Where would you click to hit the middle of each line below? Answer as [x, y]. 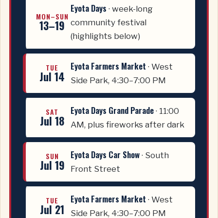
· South [154, 155]
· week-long [130, 9]
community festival [109, 22]
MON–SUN [52, 16]
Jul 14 [52, 76]
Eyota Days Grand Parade [112, 110]
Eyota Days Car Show [105, 154]
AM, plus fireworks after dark [127, 124]
